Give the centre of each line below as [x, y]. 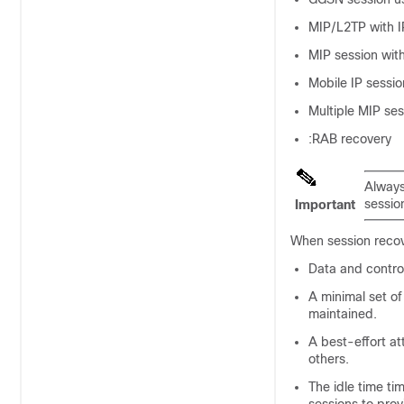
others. [329, 359]
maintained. [343, 314]
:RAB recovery [350, 139]
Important [325, 205]
